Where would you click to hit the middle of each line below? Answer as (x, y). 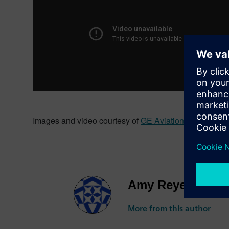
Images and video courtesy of (87, 120)
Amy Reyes (160, 185)
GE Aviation (162, 120)
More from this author (169, 208)
